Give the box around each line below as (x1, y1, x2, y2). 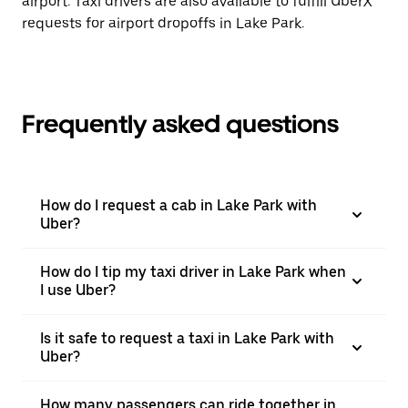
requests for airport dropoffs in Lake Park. (22, 15, 304, 32)
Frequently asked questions (22, 108, 339, 139)
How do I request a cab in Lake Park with (40, 197, 317, 214)
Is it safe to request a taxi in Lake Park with (40, 330, 334, 347)
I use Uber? (40, 281, 116, 299)
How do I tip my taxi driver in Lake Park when (40, 263, 346, 280)
